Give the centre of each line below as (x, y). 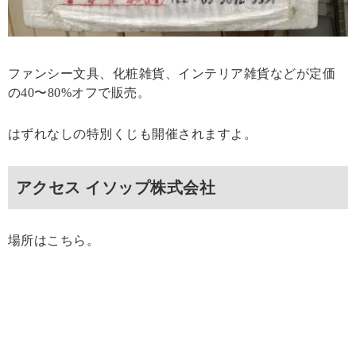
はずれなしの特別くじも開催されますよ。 (133, 133)
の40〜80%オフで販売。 (79, 92)
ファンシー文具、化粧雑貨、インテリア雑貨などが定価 (172, 73)
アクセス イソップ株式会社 (116, 187)
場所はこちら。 (54, 240)
